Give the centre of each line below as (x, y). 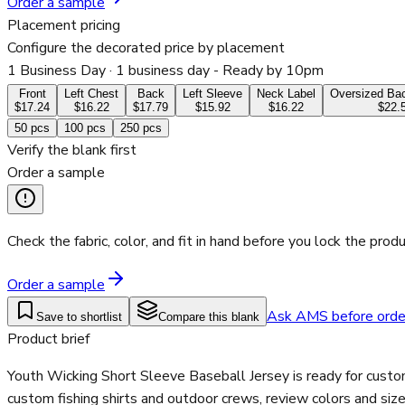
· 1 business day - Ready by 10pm (215, 71)
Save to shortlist (79, 317)
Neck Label (286, 94)
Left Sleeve (212, 94)
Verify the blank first (72, 151)
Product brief (48, 339)
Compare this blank (209, 317)
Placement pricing (64, 26)
